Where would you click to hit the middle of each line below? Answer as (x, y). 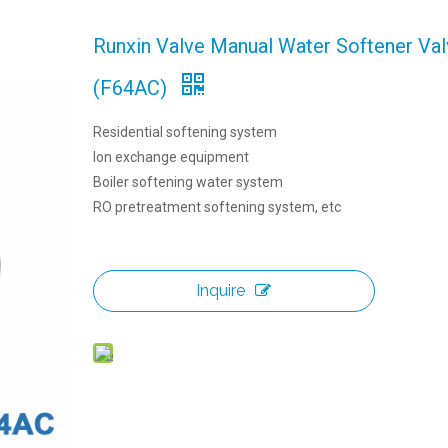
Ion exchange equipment (170, 157)
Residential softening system (184, 132)
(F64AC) (132, 88)
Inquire (221, 290)
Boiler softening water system (187, 182)
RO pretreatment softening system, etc (216, 207)
